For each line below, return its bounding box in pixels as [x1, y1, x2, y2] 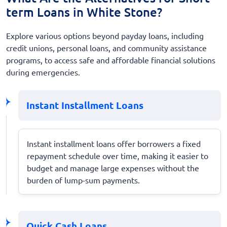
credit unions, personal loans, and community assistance [6, 42, 207, 53]
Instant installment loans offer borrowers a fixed [27, 138, 201, 148]
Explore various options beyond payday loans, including [6, 30, 204, 41]
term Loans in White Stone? [6, 4, 162, 20]
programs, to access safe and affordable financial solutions [6, 54, 215, 65]
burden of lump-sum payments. [27, 174, 140, 185]
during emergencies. [6, 66, 80, 77]
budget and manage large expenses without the [27, 162, 199, 173]
